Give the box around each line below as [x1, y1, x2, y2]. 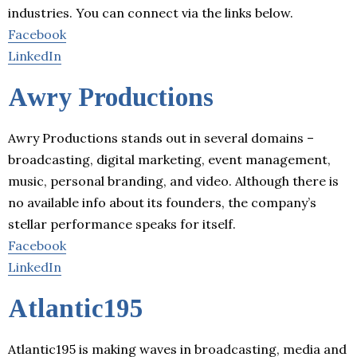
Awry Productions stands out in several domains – [8, 129, 314, 146]
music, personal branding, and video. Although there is [8, 172, 339, 189]
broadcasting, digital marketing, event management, [8, 151, 331, 167]
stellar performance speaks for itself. [8, 215, 236, 232]
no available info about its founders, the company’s [8, 194, 316, 210]
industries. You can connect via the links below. [8, 4, 293, 21]
